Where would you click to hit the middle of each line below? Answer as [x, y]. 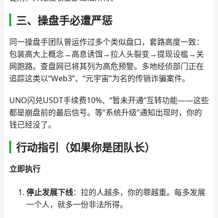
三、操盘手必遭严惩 [64, 20]
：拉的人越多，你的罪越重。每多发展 [139, 192]
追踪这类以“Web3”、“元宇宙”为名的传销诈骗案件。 [99, 78]
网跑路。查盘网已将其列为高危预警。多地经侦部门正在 [106, 66]
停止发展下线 [49, 192]
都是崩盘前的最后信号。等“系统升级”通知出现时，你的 [105, 112]
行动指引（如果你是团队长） [85, 147]
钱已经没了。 [32, 125]
